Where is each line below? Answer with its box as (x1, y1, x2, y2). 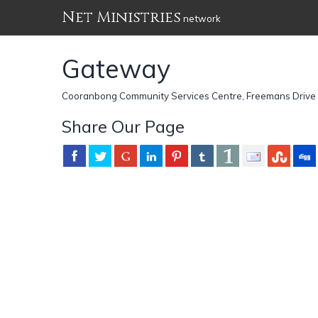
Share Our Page (62, 115, 185, 137)
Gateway (62, 52, 170, 84)
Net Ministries (62, 7, 181, 28)
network (181, 13, 221, 24)
